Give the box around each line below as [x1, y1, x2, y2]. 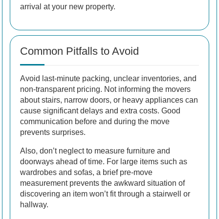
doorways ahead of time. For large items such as [20, 157, 187, 166]
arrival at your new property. [20, 2, 115, 11]
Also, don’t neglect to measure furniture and [20, 146, 170, 155]
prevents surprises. [20, 128, 86, 136]
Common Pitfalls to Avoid [20, 44, 139, 57]
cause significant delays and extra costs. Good [20, 106, 180, 115]
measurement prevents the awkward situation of [20, 178, 185, 187]
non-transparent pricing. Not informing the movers [20, 85, 191, 93]
